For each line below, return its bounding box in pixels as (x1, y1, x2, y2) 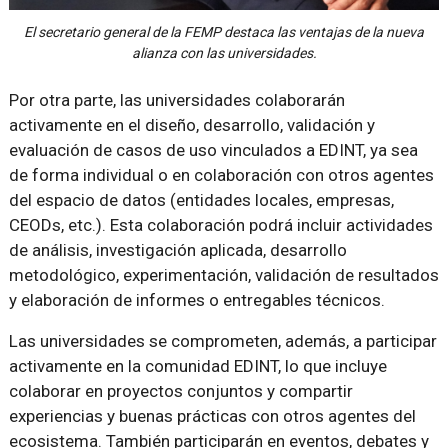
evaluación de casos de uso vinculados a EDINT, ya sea (8, 139, 418, 160)
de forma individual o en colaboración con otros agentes (8, 164, 434, 185)
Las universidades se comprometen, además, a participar (8, 330, 437, 351)
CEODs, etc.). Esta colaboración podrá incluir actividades (8, 214, 433, 235)
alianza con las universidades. (131, 44, 317, 61)
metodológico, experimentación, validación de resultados (8, 264, 439, 285)
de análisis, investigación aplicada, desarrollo (8, 239, 347, 260)
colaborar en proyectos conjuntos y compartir (8, 380, 353, 401)
